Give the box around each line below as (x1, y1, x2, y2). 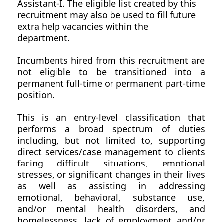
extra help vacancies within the (17, 20, 148, 33)
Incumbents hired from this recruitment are (17, 55, 205, 67)
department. (17, 32, 72, 44)
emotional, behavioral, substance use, (17, 191, 205, 204)
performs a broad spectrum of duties (17, 123, 205, 135)
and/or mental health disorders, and (17, 203, 205, 215)
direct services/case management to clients (17, 146, 205, 158)
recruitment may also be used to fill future (17, 9, 196, 21)
